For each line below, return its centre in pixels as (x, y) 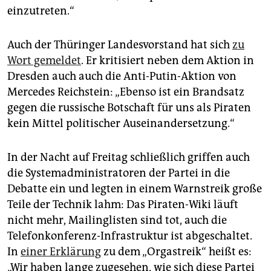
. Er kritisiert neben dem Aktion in (168, 61)
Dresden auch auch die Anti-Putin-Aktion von (122, 77)
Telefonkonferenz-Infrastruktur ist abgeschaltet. (130, 236)
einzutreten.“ (41, 11)
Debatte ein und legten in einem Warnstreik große (135, 189)
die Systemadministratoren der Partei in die (119, 173)
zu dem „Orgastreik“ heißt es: (176, 252)
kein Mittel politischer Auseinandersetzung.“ (121, 124)
